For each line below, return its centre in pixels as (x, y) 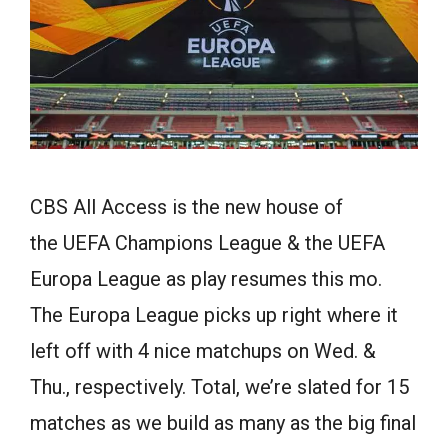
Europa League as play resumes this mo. (206, 278)
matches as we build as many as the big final (223, 422)
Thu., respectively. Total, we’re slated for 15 (219, 386)
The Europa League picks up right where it (214, 314)
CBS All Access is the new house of (186, 206)
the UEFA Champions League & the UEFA (207, 242)
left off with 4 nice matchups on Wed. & (203, 350)
